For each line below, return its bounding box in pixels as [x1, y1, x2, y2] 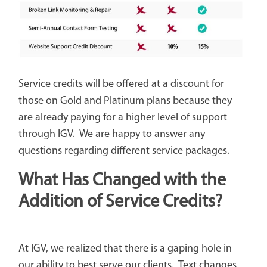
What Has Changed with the [18, 171, 226, 190]
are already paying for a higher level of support [18, 111, 227, 123]
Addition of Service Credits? [18, 193, 222, 212]
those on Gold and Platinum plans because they [18, 95, 232, 107]
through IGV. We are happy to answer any [18, 128, 205, 140]
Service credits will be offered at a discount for [18, 78, 224, 90]
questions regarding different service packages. [18, 145, 229, 157]
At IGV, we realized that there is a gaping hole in [18, 243, 232, 254]
